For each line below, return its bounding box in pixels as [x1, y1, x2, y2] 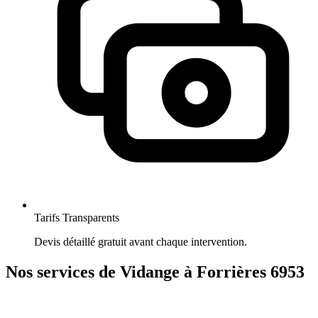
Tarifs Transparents [34, 212, 119, 224]
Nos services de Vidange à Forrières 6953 [6, 262, 305, 281]
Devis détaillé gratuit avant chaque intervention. [34, 236, 247, 248]
